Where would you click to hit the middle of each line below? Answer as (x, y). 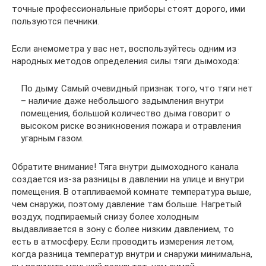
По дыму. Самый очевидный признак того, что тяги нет (137, 88)
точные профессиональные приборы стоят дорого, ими (129, 9)
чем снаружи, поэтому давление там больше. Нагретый (127, 204)
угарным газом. (52, 138)
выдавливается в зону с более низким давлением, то (123, 229)
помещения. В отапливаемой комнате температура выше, (132, 192)
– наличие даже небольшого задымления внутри (122, 101)
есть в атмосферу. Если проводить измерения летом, (123, 242)
